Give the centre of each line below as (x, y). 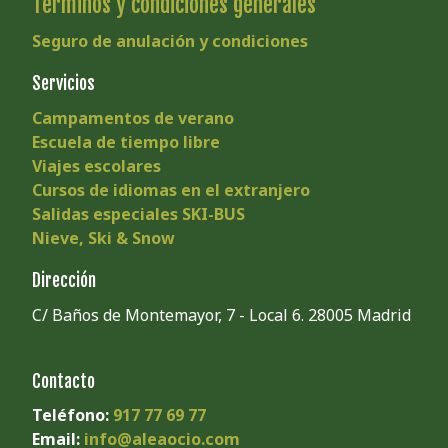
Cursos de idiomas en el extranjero (171, 189)
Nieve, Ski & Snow (103, 237)
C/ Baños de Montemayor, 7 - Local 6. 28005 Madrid (221, 314)
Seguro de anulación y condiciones (170, 40)
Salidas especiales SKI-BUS (138, 213)
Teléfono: (72, 415)
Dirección (64, 279)
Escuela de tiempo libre (126, 141)
